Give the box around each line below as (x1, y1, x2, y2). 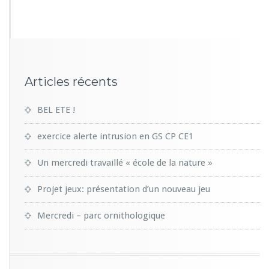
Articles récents (25, 74, 118, 89)
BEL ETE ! (37, 104, 75, 115)
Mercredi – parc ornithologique (37, 210, 165, 221)
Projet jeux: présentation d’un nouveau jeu (37, 183, 210, 195)
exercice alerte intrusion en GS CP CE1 (37, 130, 193, 142)
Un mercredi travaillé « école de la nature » (37, 157, 213, 168)
